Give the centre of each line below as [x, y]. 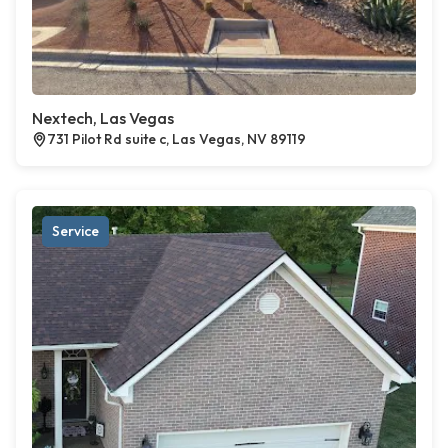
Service [75, 231]
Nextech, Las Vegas [103, 118]
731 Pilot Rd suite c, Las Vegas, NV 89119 [176, 139]
